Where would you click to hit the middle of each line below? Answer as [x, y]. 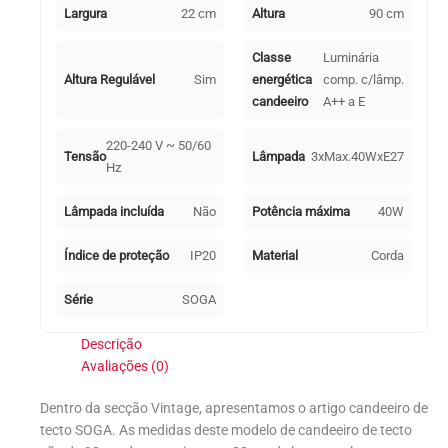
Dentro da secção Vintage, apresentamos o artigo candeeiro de [234, 408]
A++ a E [343, 101]
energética [282, 79]
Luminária [350, 57]
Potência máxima [301, 211]
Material [275, 255]
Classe [271, 57]
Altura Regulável [109, 79]
